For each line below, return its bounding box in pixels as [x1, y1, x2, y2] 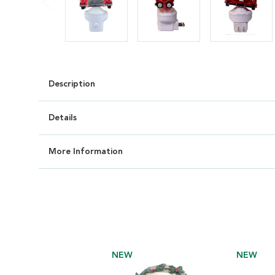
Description [48, 77, 95, 91]
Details [48, 110, 77, 125]
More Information [48, 144, 123, 158]
